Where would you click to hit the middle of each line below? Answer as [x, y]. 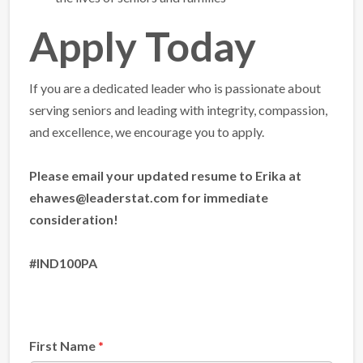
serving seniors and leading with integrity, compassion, [178, 110]
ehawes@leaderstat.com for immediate [149, 197]
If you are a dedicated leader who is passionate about [175, 88]
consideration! [74, 219]
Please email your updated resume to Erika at [165, 175]
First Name [64, 346]
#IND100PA [63, 263]
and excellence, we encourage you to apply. [147, 132]
